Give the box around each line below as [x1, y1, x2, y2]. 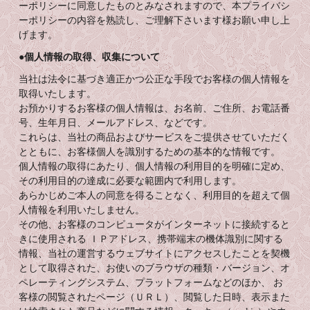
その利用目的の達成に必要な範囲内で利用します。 [19, 176, 242, 186]
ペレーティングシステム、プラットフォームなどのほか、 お [19, 277, 284, 288]
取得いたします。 [19, 89, 97, 99]
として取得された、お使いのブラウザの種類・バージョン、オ [19, 263, 291, 273]
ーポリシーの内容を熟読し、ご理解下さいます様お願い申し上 [19, 15, 291, 26]
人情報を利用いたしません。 [19, 205, 145, 215]
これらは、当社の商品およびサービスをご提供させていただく [19, 132, 291, 143]
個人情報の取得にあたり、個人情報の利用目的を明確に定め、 [19, 161, 291, 172]
